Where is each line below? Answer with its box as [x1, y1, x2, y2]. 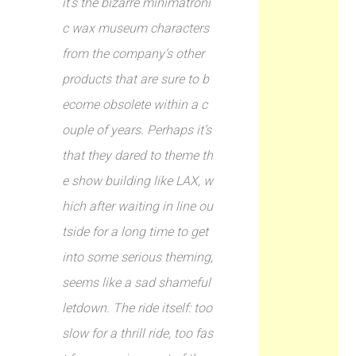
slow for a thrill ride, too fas [62, 326, 214, 341]
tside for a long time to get [62, 224, 209, 239]
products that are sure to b [62, 72, 210, 87]
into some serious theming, [62, 250, 214, 265]
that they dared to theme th [62, 148, 214, 163]
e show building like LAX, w [62, 173, 214, 188]
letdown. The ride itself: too [62, 300, 213, 315]
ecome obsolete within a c [62, 97, 208, 112]
